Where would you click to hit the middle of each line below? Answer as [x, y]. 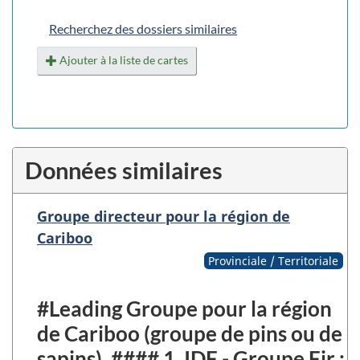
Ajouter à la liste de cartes [124, 59]
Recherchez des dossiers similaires [143, 28]
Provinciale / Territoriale [274, 260]
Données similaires [124, 170]
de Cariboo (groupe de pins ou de [190, 333]
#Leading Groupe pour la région [184, 308]
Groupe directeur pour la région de [164, 216]
